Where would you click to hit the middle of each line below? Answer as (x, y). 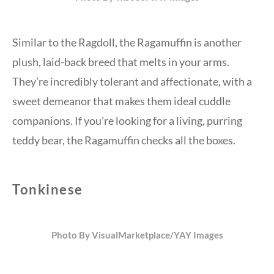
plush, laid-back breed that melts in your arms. (121, 62)
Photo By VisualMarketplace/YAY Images (137, 235)
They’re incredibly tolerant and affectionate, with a (132, 82)
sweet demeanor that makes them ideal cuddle (121, 101)
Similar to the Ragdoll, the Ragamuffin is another (127, 43)
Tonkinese (48, 190)
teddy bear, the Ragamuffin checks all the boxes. (124, 140)
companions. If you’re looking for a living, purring (127, 121)
